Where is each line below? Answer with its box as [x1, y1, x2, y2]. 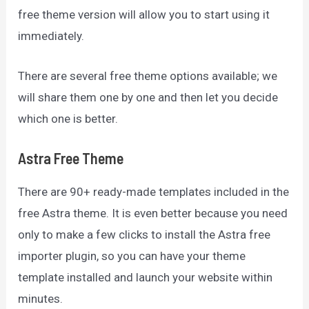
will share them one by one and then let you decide [18, 90, 279, 104]
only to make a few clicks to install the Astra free [18, 228, 271, 241]
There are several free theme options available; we [18, 68, 278, 83]
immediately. [18, 28, 85, 43]
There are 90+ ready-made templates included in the [18, 185, 290, 199]
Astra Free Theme [18, 149, 124, 167]
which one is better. [18, 111, 119, 126]
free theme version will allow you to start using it [18, 7, 270, 21]
